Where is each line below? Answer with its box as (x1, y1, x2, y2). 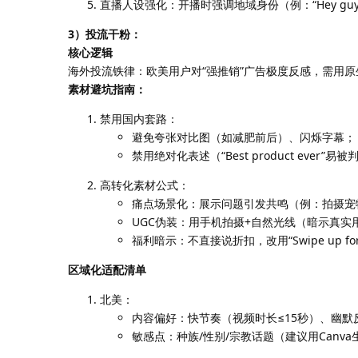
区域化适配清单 (68, 261, 146, 277)
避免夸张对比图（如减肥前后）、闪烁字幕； (132, 129, 356, 145)
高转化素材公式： (100, 177, 189, 193)
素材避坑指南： (68, 81, 146, 97)
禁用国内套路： (100, 110, 178, 126)
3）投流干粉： (68, 26, 141, 42)
